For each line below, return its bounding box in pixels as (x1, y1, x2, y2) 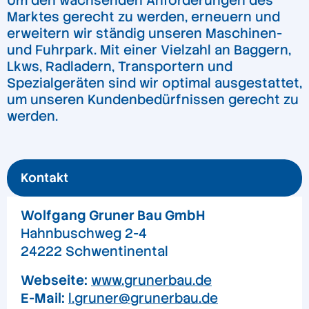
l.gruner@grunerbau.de (68, 290, 218, 308)
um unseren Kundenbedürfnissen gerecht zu (7, 91, 299, 109)
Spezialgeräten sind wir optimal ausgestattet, (7, 74, 302, 92)
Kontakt (21, 170, 68, 186)
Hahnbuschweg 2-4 (21, 225, 147, 243)
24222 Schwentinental (21, 243, 168, 261)
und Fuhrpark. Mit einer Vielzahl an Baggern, (7, 41, 291, 59)
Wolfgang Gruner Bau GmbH (21, 207, 205, 225)
